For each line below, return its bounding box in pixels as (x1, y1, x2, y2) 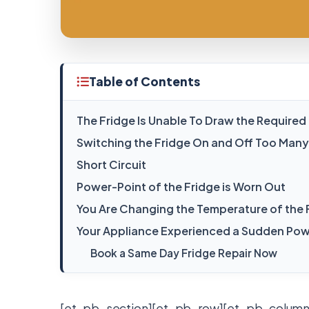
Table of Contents (89, 74, 200, 89)
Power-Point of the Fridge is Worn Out (77, 179, 286, 194)
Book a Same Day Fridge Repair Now (90, 246, 277, 259)
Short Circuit (77, 157, 146, 172)
